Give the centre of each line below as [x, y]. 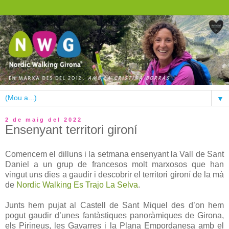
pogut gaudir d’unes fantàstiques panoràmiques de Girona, [114, 215]
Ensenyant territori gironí [71, 129]
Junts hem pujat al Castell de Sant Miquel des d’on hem [114, 205]
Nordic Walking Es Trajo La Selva [77, 185]
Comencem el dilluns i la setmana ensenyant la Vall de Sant [114, 154]
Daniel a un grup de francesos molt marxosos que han [114, 164]
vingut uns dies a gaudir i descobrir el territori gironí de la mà [114, 174]
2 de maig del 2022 [44, 119]
